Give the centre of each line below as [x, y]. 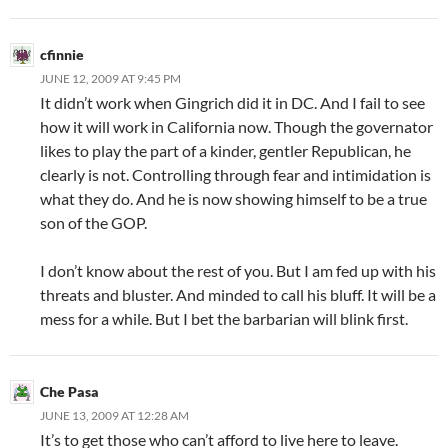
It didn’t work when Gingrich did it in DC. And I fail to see [232, 103]
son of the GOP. [93, 223]
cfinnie [62, 55]
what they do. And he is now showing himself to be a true [233, 199]
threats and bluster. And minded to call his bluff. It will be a [238, 295]
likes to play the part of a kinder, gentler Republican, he [225, 151]
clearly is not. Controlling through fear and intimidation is [235, 175]
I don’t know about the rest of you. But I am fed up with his [238, 271]
